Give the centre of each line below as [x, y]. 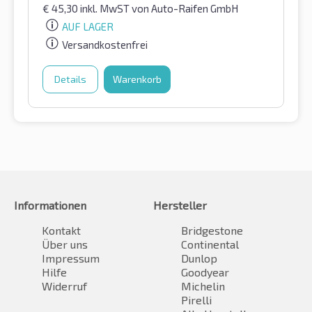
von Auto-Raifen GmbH [185, 9]
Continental [210, 244]
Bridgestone [212, 230]
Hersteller [180, 205]
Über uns [65, 244]
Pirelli [196, 299]
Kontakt [61, 230]
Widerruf [64, 286]
